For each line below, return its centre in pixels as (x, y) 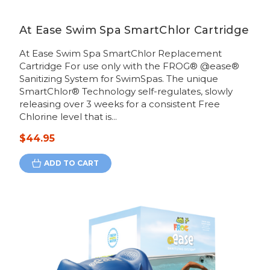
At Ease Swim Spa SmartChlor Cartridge (134, 30)
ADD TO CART (71, 163)
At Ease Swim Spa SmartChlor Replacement (120, 54)
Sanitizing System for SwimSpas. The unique (118, 79)
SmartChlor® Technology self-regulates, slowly (126, 92)
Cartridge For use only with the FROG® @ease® (129, 66)
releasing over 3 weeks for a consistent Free (119, 104)
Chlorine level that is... (68, 117)
